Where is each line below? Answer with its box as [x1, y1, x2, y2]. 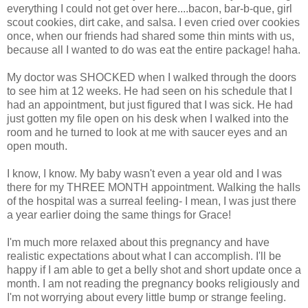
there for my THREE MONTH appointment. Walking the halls [7, 181, 300, 193]
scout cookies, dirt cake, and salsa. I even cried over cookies [7, 16, 300, 28]
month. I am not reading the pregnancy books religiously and [7, 277, 300, 289]
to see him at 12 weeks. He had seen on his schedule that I [7, 85, 292, 97]
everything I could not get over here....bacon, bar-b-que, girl [7, 2, 292, 14]
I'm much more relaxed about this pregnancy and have [7, 236, 269, 248]
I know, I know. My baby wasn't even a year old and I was [7, 167, 282, 179]
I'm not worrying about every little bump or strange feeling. [7, 291, 286, 303]
